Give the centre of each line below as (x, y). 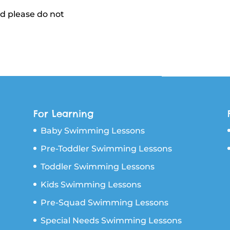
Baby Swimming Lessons (92, 130)
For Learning (63, 113)
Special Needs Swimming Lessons (111, 220)
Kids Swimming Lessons (91, 184)
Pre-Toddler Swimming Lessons (106, 148)
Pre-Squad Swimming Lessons (104, 202)
